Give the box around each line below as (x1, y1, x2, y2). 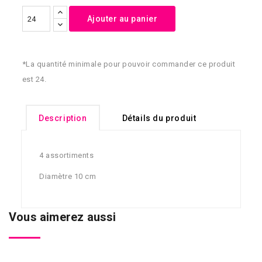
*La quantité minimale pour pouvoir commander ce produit (22, 60, 235, 69)
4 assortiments (39, 151, 94, 160)
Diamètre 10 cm (39, 172, 96, 181)
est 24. (22, 75, 46, 84)
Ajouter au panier (87, 14, 157, 24)
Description (39, 113, 87, 123)
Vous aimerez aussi (9, 210, 116, 225)
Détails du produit (122, 113, 196, 123)
